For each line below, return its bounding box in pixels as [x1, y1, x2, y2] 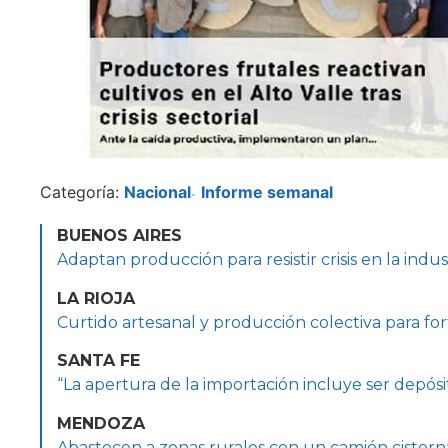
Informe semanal [201, 182, 333, 203]
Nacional [124, 182, 191, 203]
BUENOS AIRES [57, 226, 182, 246]
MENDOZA [57, 413, 145, 433]
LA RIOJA [57, 288, 135, 308]
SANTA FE [57, 351, 140, 371]
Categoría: [40, 182, 124, 203]
